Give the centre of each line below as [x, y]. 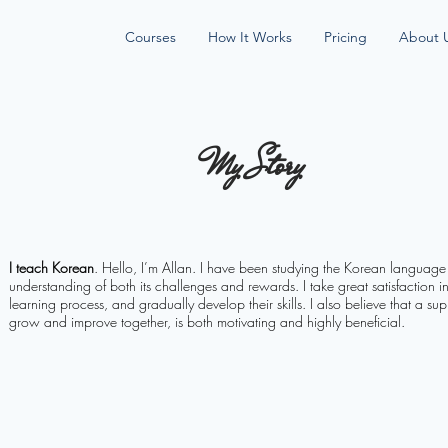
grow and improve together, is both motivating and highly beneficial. [207, 321]
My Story [255, 165]
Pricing [345, 37]
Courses [150, 37]
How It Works [250, 37]
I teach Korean [51, 267]
